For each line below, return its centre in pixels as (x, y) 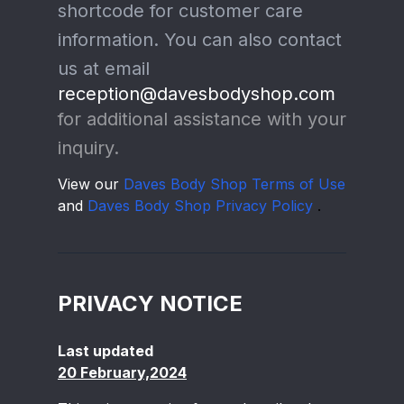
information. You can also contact (200, 40)
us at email (104, 69)
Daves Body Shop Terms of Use (234, 184)
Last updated (106, 351)
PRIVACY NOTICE (150, 303)
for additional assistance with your (202, 119)
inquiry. (88, 148)
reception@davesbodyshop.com (197, 94)
